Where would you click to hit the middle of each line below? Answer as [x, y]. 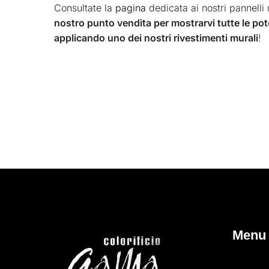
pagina [131, 8]
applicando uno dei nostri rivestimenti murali [156, 38]
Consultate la [85, 8]
